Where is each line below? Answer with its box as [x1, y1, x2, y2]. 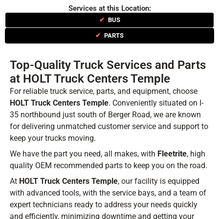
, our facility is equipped [118, 176, 199, 186]
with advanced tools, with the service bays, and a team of [10, 188, 206, 198]
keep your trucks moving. [10, 133, 96, 143]
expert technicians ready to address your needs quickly [10, 200, 197, 210]
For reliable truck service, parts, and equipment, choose [10, 87, 197, 96]
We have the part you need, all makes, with [10, 149, 157, 159]
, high [187, 149, 205, 159]
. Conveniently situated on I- [109, 98, 203, 108]
